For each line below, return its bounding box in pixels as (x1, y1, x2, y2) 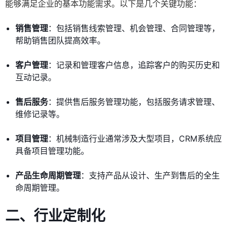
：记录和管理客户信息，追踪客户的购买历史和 (48, 60, 220, 71)
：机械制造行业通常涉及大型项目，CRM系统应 (48, 133, 222, 144)
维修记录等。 (15, 109, 64, 120)
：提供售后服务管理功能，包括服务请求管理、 (48, 97, 220, 107)
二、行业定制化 (5, 207, 105, 225)
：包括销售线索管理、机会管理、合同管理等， (48, 23, 220, 34)
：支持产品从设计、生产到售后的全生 (81, 170, 220, 181)
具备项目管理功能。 (15, 146, 89, 156)
